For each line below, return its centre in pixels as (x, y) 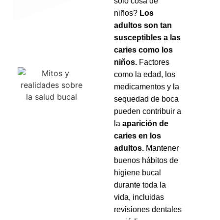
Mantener (162, 148)
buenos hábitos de (146, 160)
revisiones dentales (148, 209)
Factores (153, 62)
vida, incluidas (139, 197)
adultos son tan (143, 25)
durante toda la (140, 185)
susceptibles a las (148, 37)
